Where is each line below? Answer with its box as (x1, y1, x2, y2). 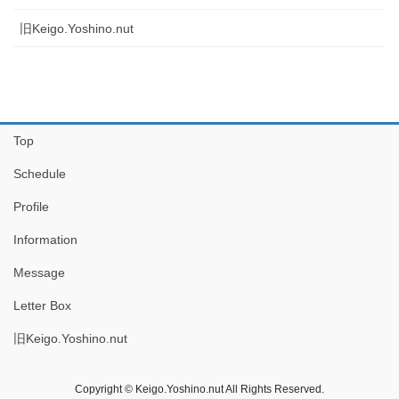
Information (13, 232, 77, 247)
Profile (13, 199, 49, 214)
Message (13, 265, 65, 280)
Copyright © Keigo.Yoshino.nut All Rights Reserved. (75, 382, 324, 395)
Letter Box (13, 297, 71, 313)
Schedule (13, 166, 66, 181)
